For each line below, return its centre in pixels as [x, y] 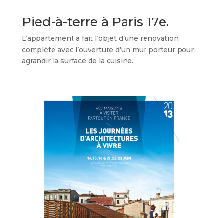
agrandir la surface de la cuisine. [77, 61]
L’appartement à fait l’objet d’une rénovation [100, 38]
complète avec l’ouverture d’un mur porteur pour [108, 50]
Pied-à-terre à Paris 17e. [95, 22]
